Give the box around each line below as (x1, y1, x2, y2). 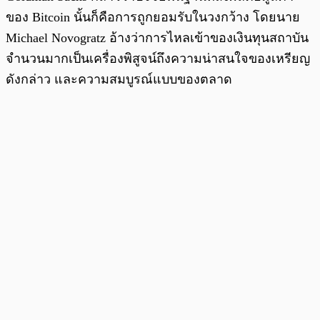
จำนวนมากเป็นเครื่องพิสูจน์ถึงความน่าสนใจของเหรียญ (6, 51, 310, 66)
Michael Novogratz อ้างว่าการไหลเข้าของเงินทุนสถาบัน (6, 30, 309, 45)
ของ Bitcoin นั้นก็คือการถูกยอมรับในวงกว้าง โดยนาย (6, 9, 300, 24)
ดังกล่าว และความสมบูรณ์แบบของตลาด (6, 71, 232, 86)
